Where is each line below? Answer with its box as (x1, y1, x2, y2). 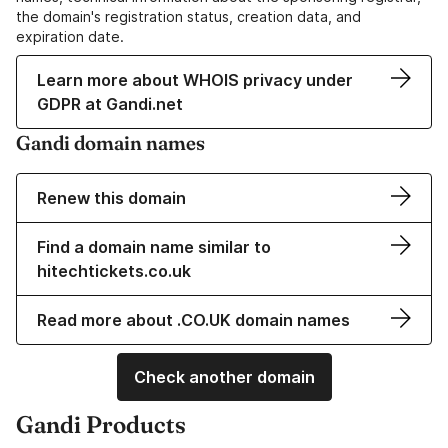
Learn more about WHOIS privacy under (37, 70, 353, 91)
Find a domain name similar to (37, 237, 271, 258)
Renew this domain (37, 188, 186, 209)
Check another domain (133, 367, 315, 388)
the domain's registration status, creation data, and (16, 8, 361, 26)
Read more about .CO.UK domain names (37, 310, 350, 331)
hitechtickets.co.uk (37, 261, 191, 282)
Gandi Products (16, 410, 186, 440)
